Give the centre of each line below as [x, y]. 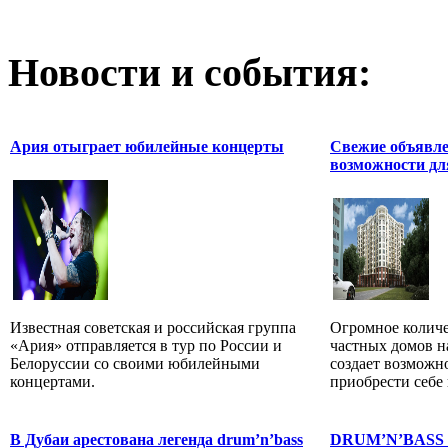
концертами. [52, 381]
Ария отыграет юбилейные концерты [147, 146]
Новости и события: [189, 72]
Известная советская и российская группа [153, 327]
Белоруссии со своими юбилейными [135, 363]
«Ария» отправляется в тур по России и [146, 345]
